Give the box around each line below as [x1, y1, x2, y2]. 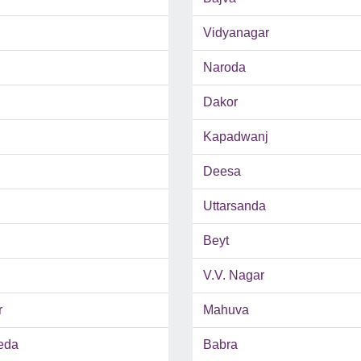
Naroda [203, 60, 246, 75]
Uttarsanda [203, 199, 266, 214]
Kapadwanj [203, 130, 268, 144]
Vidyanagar [203, 26, 269, 40]
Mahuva [203, 303, 249, 317]
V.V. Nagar [203, 268, 264, 283]
